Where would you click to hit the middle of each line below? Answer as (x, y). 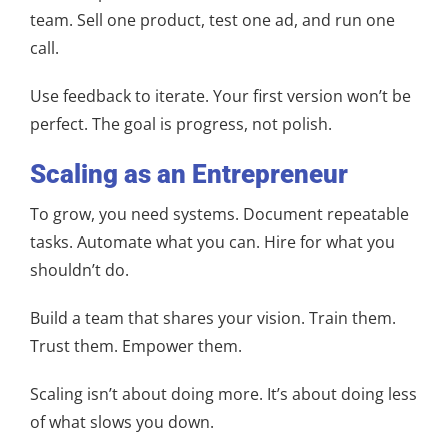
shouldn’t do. (79, 270)
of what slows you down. (122, 422)
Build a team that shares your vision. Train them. (213, 318)
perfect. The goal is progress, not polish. (181, 124)
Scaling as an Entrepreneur (189, 174)
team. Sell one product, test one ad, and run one (212, 20)
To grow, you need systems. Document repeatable (219, 214)
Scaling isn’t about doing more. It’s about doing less (223, 394)
